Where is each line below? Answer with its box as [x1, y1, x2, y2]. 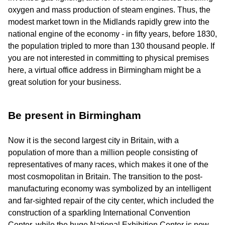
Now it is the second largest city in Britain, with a [8, 136, 179, 145]
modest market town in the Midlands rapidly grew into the [8, 18, 209, 27]
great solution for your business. [8, 78, 121, 87]
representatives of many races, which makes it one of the [8, 160, 208, 169]
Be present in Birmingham [8, 109, 141, 122]
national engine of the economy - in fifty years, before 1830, [8, 30, 217, 39]
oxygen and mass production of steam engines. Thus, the [8, 6, 210, 15]
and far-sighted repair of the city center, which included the [8, 196, 214, 205]
